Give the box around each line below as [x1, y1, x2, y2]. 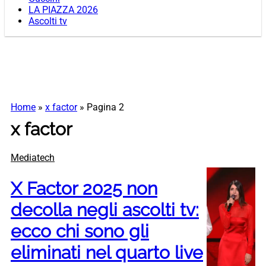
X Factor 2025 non [11, 178, 157, 199]
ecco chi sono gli [11, 221, 149, 242]
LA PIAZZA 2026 [28, 4, 98, 16]
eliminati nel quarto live [11, 242, 203, 264]
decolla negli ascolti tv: [11, 199, 199, 221]
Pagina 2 [87, 102, 124, 113]
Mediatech [11, 152, 55, 164]
